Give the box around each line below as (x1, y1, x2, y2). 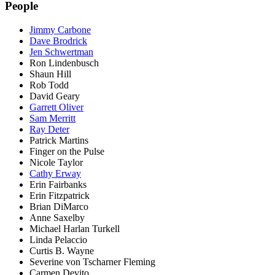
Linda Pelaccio (29, 234, 87, 245)
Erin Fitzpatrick (29, 190, 90, 201)
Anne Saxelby (29, 212, 85, 223)
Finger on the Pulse (29, 145, 104, 157)
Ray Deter (29, 123, 69, 134)
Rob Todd (29, 79, 69, 90)
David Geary (29, 90, 80, 101)
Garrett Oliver (29, 101, 83, 112)
